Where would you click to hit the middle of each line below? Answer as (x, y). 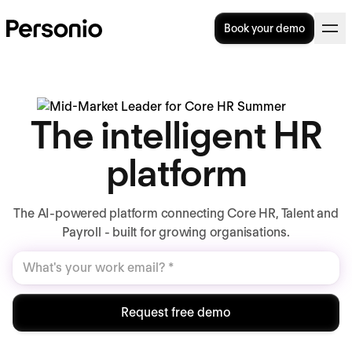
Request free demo (176, 312)
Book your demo (264, 28)
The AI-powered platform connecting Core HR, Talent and (176, 213)
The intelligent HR (176, 135)
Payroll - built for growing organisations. (176, 232)
